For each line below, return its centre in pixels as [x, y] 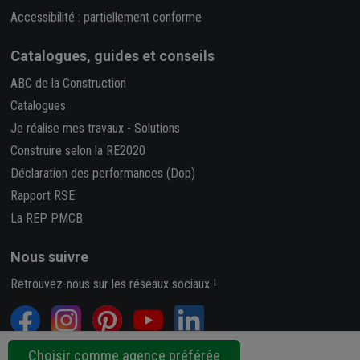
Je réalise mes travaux [67, 128]
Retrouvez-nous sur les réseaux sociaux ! [114, 284]
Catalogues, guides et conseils [113, 55]
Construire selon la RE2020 [78, 150]
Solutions [157, 128]
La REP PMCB [47, 218]
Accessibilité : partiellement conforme [106, 17]
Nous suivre [50, 256]
